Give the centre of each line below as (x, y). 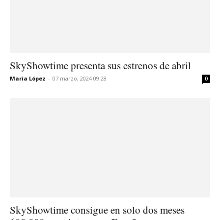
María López (28, 79)
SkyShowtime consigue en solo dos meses (97, 209)
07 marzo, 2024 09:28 (80, 79)
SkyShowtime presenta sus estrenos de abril (100, 66)
